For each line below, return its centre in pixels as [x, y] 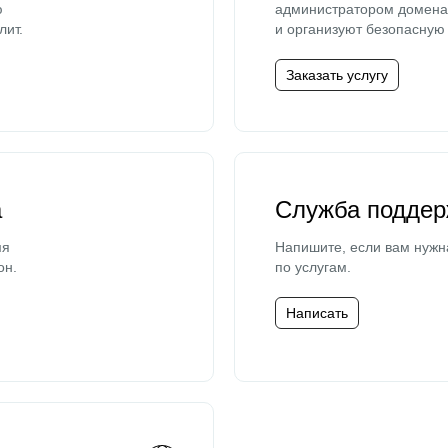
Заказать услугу [337, 75]
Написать [317, 313]
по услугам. [313, 267]
